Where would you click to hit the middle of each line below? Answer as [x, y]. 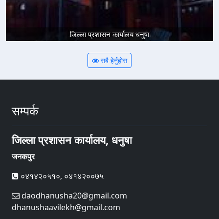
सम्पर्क [25, 111]
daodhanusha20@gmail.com [73, 196]
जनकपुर [23, 157]
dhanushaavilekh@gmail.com [66, 208]
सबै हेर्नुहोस [113, 61]
